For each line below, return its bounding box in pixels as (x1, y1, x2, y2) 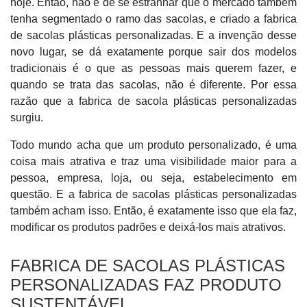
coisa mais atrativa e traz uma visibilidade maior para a (10, 156, 297, 167)
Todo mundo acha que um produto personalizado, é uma (10, 139, 297, 151)
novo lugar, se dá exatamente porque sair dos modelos (10, 46, 297, 58)
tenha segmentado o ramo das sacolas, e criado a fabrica (10, 13, 297, 25)
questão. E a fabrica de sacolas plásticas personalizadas (10, 188, 297, 200)
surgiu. (10, 112, 43, 123)
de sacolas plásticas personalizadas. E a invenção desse (10, 29, 297, 41)
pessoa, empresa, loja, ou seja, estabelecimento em (10, 172, 297, 184)
